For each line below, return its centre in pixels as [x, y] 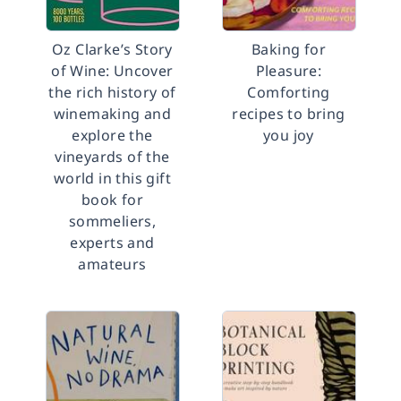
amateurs [112, 264]
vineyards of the [112, 157]
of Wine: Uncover [112, 71]
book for [112, 200]
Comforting [289, 92]
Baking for [288, 49]
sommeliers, [112, 221]
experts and [112, 243]
